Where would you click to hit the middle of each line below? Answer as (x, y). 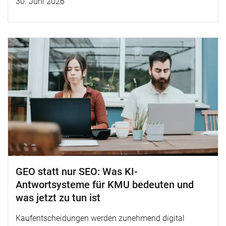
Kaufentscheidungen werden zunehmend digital (100, 218)
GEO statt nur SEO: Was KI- (77, 172)
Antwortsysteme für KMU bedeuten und (105, 185)
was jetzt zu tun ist (58, 198)
